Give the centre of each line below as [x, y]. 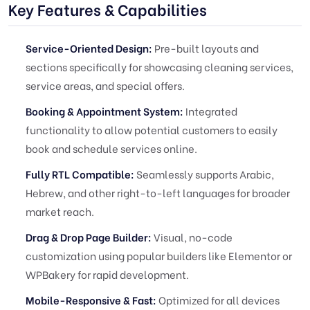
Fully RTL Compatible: [80, 174]
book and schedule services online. [111, 148]
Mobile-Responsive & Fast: [91, 300]
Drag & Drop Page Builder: [89, 237]
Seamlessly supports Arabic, [204, 174]
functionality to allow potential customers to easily [152, 129]
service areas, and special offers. [105, 85]
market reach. [60, 211]
